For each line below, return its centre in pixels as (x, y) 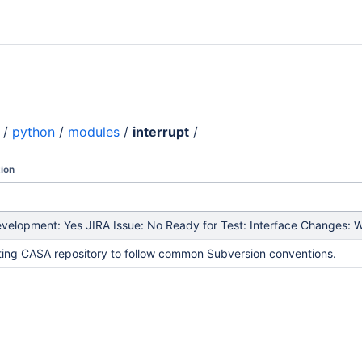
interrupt (161, 132)
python (34, 132)
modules (94, 132)
